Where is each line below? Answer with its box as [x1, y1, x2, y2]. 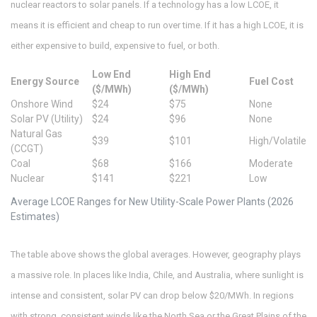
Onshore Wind [11, 98, 73, 110]
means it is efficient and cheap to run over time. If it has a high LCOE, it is [11, 20, 304, 31]
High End [169, 69, 211, 81]
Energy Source [11, 76, 79, 88]
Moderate [249, 158, 293, 170]
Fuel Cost [249, 76, 294, 88]
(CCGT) [11, 143, 43, 155]
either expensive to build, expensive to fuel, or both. [11, 40, 219, 52]
